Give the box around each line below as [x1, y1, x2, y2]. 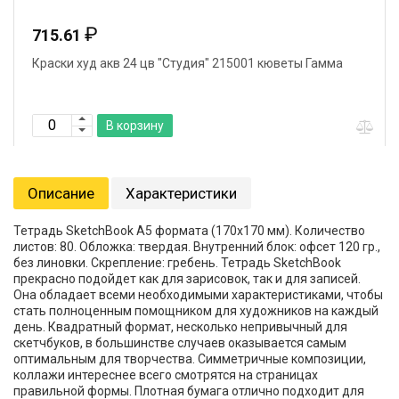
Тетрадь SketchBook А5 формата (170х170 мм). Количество [13, 224, 365, 238]
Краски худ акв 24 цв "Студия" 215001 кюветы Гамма [32, 56, 343, 70]
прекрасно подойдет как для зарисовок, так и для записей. [13, 272, 361, 286]
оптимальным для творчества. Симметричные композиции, [13, 352, 366, 366]
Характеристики [126, 184, 237, 202]
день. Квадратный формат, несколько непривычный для [13, 320, 347, 334]
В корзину [106, 118, 164, 133]
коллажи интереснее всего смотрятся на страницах [13, 368, 318, 382]
